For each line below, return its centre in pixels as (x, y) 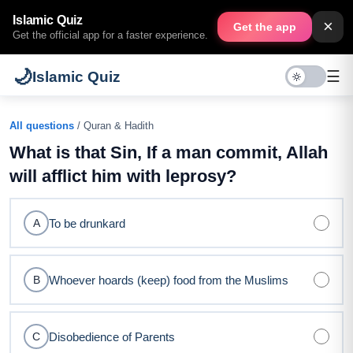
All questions (42, 126)
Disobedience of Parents (112, 336)
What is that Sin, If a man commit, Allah (169, 152)
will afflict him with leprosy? (123, 176)
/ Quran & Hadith (114, 126)
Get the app (265, 27)
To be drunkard (87, 223)
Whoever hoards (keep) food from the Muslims (169, 280)
